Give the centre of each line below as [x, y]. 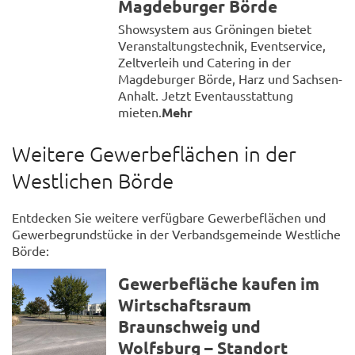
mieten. [140, 111]
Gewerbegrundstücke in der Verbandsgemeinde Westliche [176, 234]
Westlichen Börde [93, 181]
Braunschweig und [190, 326]
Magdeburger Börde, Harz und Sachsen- [231, 78]
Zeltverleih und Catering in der [205, 61]
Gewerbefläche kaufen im [219, 284]
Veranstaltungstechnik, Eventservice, [222, 45]
